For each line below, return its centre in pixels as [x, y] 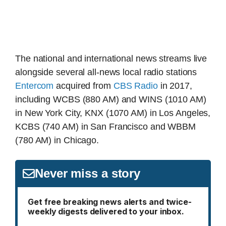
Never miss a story [88, 174]
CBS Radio [135, 86]
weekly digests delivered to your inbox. [106, 212]
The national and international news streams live [111, 59]
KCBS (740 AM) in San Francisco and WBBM [106, 127]
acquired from [83, 86]
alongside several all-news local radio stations [106, 72]
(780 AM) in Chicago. [57, 140]
